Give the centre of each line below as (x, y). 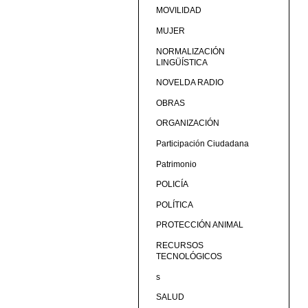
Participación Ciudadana (202, 143)
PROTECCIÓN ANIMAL (199, 225)
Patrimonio (176, 164)
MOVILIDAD (178, 11)
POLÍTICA (174, 205)
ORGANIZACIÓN (187, 123)
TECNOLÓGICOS (189, 256)
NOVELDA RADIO (189, 83)
